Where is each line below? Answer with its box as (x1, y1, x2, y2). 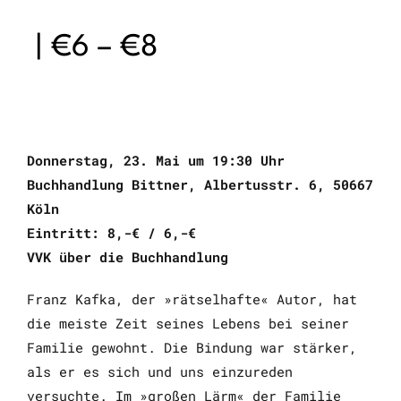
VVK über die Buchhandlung (27, 247, 228, 266)
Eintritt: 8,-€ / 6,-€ (27, 223, 196, 242)
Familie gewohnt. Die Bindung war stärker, (27, 337, 357, 356)
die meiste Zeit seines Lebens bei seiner (27, 313, 349, 332)
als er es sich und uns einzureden (27, 362, 293, 380)
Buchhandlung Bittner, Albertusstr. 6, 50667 (27, 175, 373, 193)
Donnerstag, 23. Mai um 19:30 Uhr (27, 150, 285, 169)
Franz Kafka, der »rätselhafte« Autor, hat (27, 289, 357, 308)
